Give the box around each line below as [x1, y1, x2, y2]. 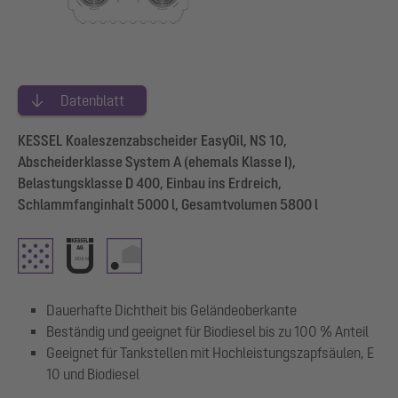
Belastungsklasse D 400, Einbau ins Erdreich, [18, 174, 282, 191]
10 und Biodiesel [46, 365, 139, 382]
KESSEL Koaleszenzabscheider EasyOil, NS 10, [18, 131, 287, 148]
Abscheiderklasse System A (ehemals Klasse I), [18, 153, 296, 170]
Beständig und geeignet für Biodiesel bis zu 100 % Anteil [46, 322, 369, 339]
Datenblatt [60, 92, 124, 108]
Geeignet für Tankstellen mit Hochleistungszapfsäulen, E [46, 344, 374, 361]
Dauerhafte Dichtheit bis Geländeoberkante [46, 301, 297, 318]
